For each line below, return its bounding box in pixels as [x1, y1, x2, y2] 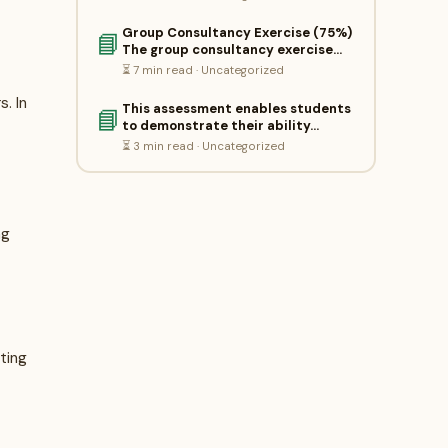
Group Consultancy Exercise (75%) [121, 23, 352, 41]
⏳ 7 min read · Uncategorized [121, 62, 284, 78]
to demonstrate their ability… [121, 116, 319, 134]
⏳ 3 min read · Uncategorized [121, 138, 285, 154]
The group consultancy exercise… [121, 40, 342, 58]
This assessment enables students [121, 99, 351, 117]
